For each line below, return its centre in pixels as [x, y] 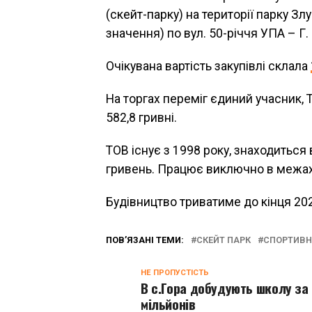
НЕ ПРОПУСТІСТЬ [175, 273]
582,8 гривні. [141, 118]
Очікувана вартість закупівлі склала [208, 66]
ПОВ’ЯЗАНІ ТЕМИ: [145, 240]
